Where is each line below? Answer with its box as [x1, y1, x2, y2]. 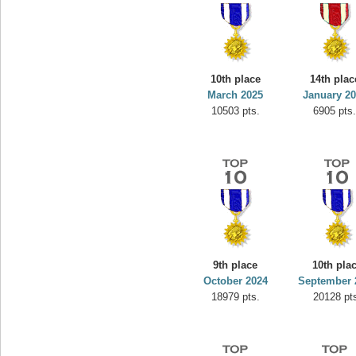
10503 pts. [211, 105, 260, 117]
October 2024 [203, 275, 268, 287]
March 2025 [207, 89, 264, 101]
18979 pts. [211, 291, 260, 303]
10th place [211, 73, 261, 85]
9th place [213, 259, 258, 271]
